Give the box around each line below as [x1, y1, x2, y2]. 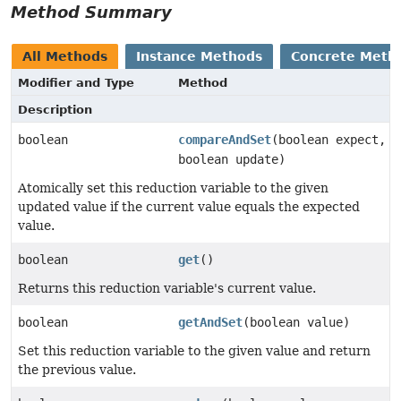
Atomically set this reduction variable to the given [18, 180, 328, 195]
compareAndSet [178, 132, 272, 147]
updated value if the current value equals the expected [18, 199, 360, 214]
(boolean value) [243, 314, 351, 329]
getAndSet [178, 314, 243, 329]
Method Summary [11, 2, 172, 21]
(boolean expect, [271, 132, 387, 147]
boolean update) [178, 151, 286, 166]
